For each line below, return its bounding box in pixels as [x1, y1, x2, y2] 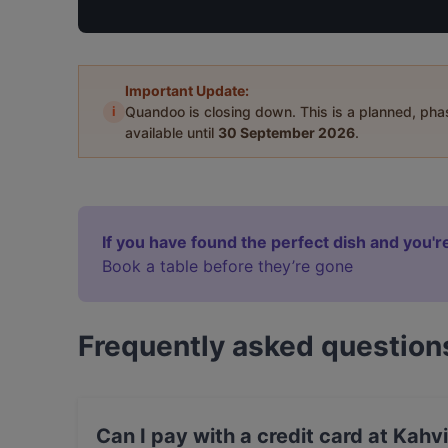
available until [125, 124, 218, 141]
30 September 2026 [218, 124, 355, 141]
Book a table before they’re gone [102, 256, 353, 276]
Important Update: [125, 82, 249, 99]
